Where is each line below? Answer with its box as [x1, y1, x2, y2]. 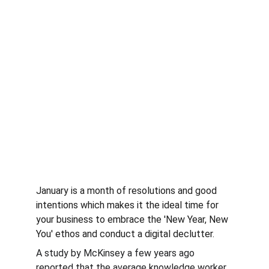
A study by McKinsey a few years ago [36, 247, 197, 259]
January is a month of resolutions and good [36, 185, 219, 196]
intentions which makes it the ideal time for [36, 199, 221, 211]
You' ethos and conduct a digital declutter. [36, 228, 214, 240]
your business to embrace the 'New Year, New [36, 214, 231, 225]
